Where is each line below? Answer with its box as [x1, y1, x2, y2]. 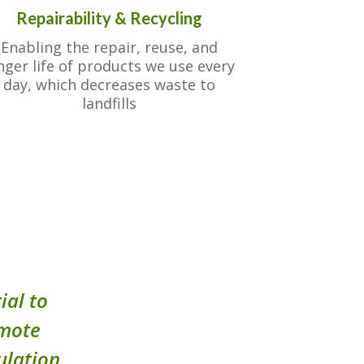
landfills [81, 93, 136, 113]
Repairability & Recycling [15, 7, 202, 28]
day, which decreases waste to [2, 74, 215, 94]
